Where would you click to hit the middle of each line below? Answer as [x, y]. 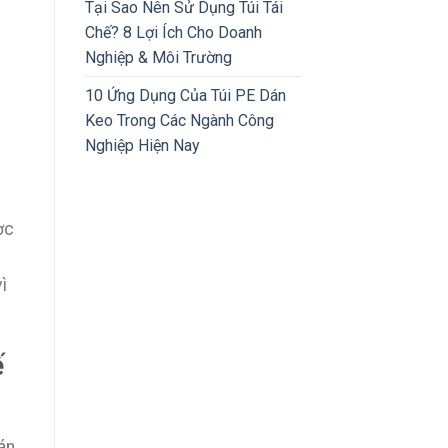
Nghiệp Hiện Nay [142, 145]
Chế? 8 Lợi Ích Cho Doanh [173, 32]
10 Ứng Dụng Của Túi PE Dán [185, 95]
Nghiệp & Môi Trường [158, 57]
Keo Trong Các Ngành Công [179, 120]
